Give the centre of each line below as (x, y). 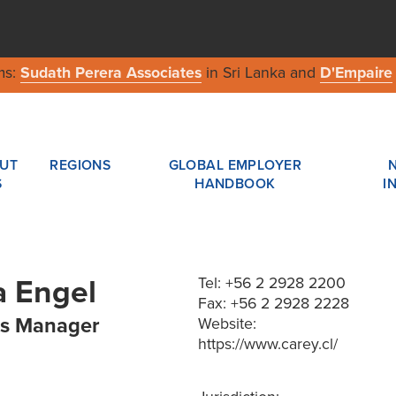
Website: (227, 324)
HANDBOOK (235, 183)
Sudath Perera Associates (110, 73)
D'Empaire (356, 73)
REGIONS (80, 165)
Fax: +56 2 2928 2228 (274, 303)
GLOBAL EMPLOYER (235, 165)
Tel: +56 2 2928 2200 (272, 283)
